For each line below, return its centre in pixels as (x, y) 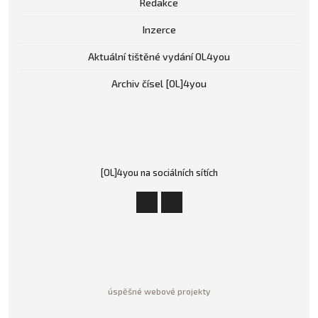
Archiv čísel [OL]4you (159, 83)
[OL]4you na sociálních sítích (159, 172)
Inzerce (159, 29)
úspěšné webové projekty (159, 291)
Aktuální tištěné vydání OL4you (159, 56)
